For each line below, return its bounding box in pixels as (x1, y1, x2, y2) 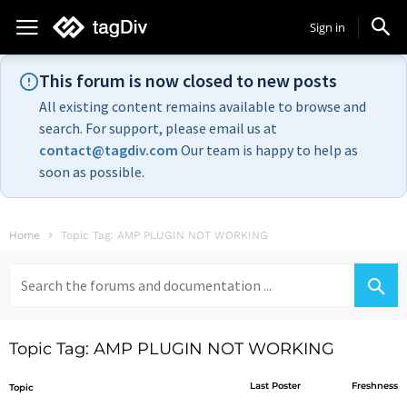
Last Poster (250, 380, 302, 392)
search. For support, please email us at (39, 119, 277, 137)
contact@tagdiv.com (39, 141, 178, 159)
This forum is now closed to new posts (39, 69, 337, 92)
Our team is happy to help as (178, 141, 358, 159)
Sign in (310, 19, 345, 35)
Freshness (351, 380, 398, 392)
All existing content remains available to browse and (39, 97, 366, 115)
